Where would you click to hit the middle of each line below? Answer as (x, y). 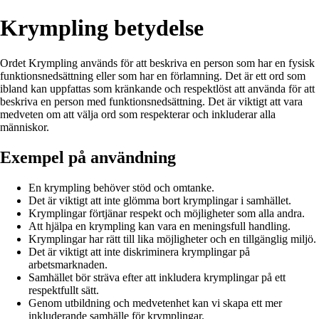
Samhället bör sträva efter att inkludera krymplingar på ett (157, 277)
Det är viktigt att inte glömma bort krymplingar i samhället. (160, 200)
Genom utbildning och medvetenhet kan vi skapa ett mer (155, 303)
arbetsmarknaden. (68, 264)
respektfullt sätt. (64, 290)
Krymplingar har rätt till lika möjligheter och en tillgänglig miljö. (172, 239)
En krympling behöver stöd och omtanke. (121, 187)
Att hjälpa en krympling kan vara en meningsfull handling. (159, 226)
